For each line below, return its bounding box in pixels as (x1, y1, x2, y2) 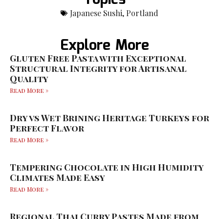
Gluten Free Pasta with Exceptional (10, 52, 186, 64)
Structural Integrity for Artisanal (10, 62, 187, 74)
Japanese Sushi (70, 7, 122, 18)
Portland (126, 7, 158, 18)
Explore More (60, 34, 149, 57)
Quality (10, 72, 48, 85)
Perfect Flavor (10, 122, 84, 134)
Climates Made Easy (10, 171, 105, 183)
